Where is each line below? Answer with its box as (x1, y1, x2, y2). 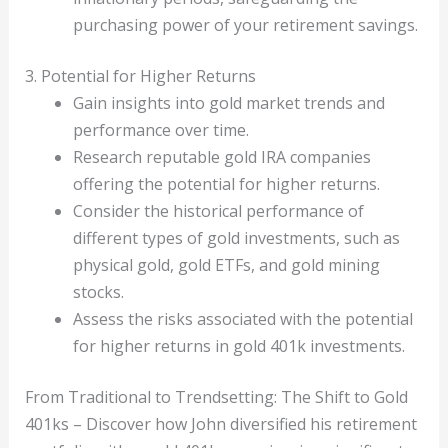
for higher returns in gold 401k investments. (72, 334, 405, 357)
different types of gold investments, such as (72, 226, 400, 249)
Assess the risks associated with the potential (72, 307, 413, 330)
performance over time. (72, 118, 249, 141)
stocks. (72, 280, 124, 303)
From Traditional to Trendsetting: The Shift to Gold (24, 385, 408, 408)
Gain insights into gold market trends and (72, 91, 385, 114)
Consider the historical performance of (72, 199, 364, 222)
